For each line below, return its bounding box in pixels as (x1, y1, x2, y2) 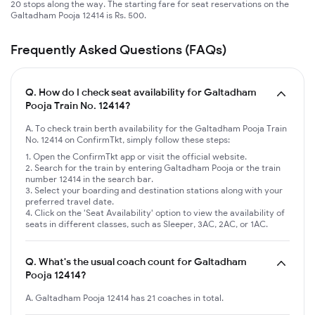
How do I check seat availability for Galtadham (39, 85, 257, 98)
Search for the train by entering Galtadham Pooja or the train (34, 162, 281, 173)
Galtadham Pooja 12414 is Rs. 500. (11, 9, 146, 20)
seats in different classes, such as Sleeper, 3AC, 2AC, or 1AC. (25, 218, 268, 229)
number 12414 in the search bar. (25, 173, 153, 184)
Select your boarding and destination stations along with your (34, 184, 283, 195)
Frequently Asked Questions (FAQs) (11, 41, 226, 58)
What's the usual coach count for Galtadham (39, 255, 247, 268)
